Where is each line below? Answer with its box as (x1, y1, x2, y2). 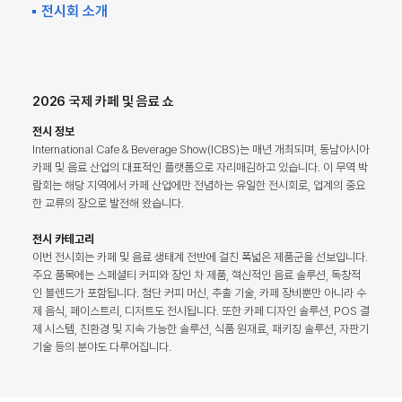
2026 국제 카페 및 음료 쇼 (32, 93, 175, 109)
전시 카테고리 (32, 232, 94, 246)
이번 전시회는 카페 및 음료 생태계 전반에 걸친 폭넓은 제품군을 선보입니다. (32, 250, 368, 264)
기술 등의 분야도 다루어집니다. (32, 340, 171, 354)
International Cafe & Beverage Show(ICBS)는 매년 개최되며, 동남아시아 (32, 143, 369, 156)
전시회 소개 (41, 3, 108, 20)
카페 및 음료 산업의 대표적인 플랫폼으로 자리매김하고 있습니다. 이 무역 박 (32, 161, 368, 174)
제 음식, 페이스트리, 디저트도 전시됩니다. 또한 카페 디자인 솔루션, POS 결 (32, 304, 370, 318)
